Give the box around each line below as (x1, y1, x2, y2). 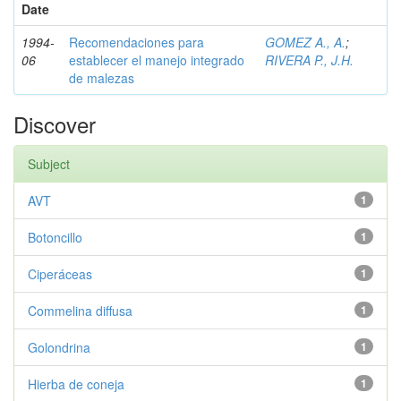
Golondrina (28, 338, 90, 356)
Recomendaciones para (69, 33, 204, 51)
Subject (28, 155, 70, 173)
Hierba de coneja (28, 375, 124, 393)
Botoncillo (28, 228, 82, 246)
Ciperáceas (28, 265, 92, 283)
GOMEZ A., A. (265, 33, 346, 51)
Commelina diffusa (28, 302, 132, 320)
